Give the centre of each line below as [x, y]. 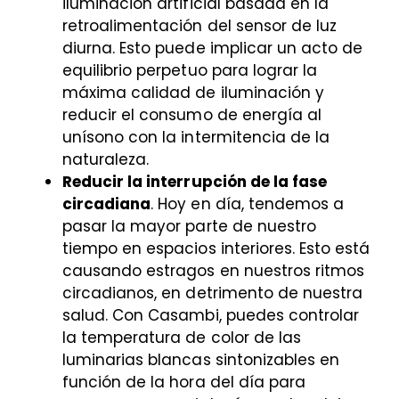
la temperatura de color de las [182, 338]
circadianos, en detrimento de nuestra [213, 293]
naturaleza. [106, 160]
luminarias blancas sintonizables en [201, 360]
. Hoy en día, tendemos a [248, 204]
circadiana [107, 204]
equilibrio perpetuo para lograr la [190, 71]
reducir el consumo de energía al [192, 115]
